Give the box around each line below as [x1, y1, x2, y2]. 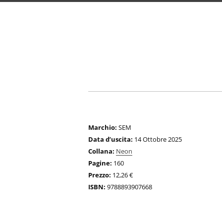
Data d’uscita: [88, 135, 133, 144]
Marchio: [88, 123, 117, 132]
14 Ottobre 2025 [133, 135, 182, 144]
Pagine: [88, 159, 112, 167]
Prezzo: [88, 170, 111, 179]
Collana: [88, 147, 114, 156]
